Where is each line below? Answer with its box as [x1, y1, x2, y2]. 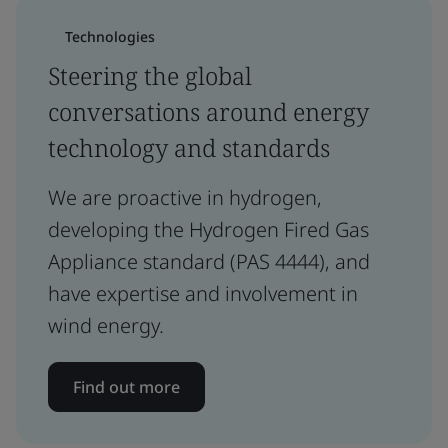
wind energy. [48, 311, 164, 339]
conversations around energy [48, 94, 369, 128]
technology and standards [48, 130, 330, 164]
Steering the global [48, 58, 252, 92]
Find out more [73, 375, 180, 398]
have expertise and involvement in [48, 279, 358, 307]
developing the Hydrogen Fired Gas [48, 215, 369, 243]
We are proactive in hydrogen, [48, 183, 322, 211]
